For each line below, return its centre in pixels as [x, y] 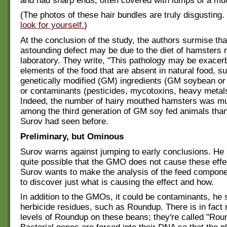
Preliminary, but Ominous [72, 136]
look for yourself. [52, 25]
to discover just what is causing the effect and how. [117, 182]
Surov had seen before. [64, 122]
